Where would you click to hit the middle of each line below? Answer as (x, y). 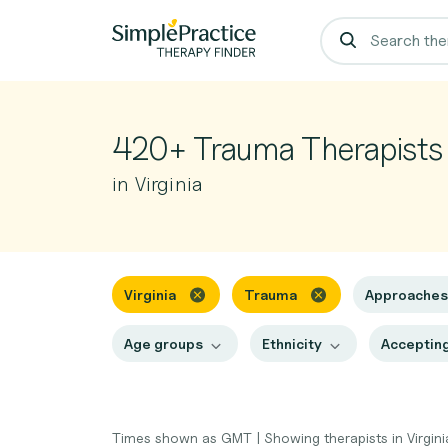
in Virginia (157, 184)
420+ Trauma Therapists (277, 148)
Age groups (165, 343)
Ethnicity (293, 343)
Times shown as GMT (184, 437)
